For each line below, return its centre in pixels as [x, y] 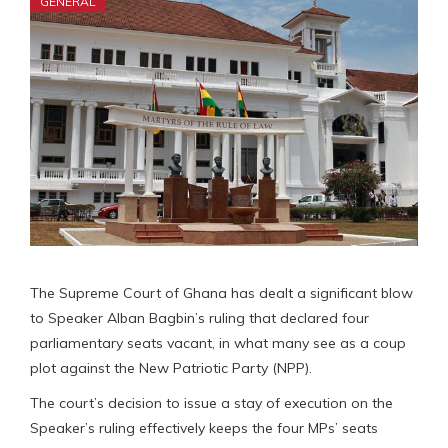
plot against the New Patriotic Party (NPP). [171, 367]
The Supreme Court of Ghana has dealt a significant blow [221, 292]
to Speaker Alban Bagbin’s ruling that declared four [199, 317]
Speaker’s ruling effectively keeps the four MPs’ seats [204, 427]
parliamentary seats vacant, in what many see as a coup [218, 342]
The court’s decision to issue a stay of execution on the [211, 402]
